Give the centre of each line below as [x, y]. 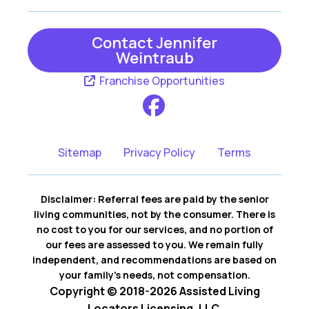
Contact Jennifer [154, 43]
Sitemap [80, 153]
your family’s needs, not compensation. [154, 275]
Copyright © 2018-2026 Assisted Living [154, 291]
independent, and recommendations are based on [154, 260]
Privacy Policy [159, 153]
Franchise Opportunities [161, 81]
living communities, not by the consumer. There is [154, 215]
